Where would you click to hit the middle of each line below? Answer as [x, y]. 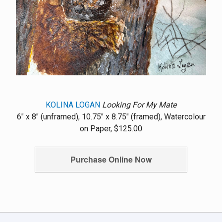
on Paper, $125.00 [111, 128]
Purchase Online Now [111, 159]
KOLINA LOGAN [73, 105]
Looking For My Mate [139, 105]
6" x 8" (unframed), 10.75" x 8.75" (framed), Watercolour [111, 116]
